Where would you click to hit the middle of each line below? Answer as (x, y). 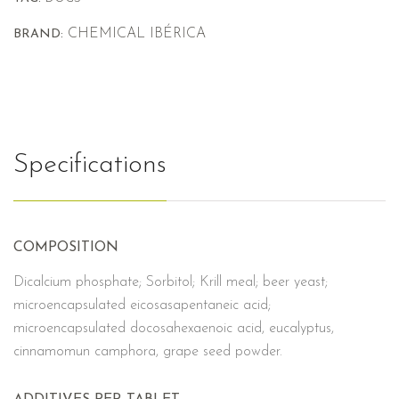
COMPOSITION (66, 248)
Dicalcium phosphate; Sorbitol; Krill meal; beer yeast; (171, 283)
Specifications (90, 166)
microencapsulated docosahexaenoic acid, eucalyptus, (174, 329)
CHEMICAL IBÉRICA (137, 34)
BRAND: (38, 35)
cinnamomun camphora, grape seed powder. (148, 352)
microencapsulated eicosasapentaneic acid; (142, 306)
